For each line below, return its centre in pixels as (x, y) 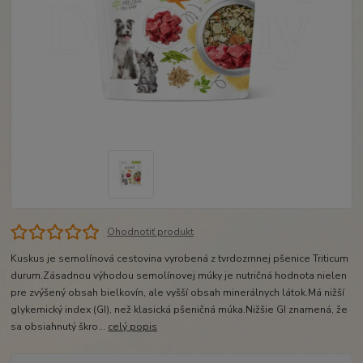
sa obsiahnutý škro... (60, 326)
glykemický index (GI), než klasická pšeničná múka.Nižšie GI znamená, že (179, 309)
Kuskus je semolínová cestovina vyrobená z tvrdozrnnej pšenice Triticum (180, 258)
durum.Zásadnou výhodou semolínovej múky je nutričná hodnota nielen (179, 275)
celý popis (133, 326)
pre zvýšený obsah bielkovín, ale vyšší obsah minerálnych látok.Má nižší (178, 292)
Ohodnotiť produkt (150, 231)
